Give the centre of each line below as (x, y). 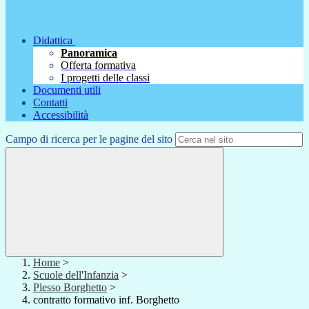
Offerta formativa (98, 66)
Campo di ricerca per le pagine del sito (89, 139)
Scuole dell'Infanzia (76, 275)
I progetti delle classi (105, 78)
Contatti (50, 103)
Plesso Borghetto (70, 288)
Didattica (53, 41)
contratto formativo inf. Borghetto (106, 300)
